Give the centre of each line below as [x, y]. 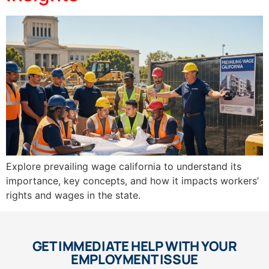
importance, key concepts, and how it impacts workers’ [132, 181]
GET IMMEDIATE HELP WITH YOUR [134, 246]
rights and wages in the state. [73, 195]
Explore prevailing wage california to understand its [124, 167]
